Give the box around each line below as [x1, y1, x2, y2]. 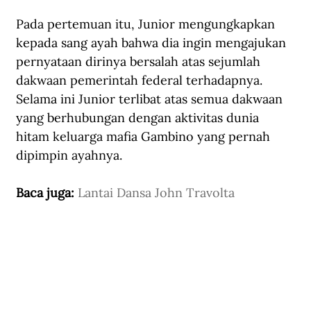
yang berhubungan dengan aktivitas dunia [16, 110, 262, 126]
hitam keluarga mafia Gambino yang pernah [16, 128, 274, 145]
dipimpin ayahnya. [16, 147, 122, 164]
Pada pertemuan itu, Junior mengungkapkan [16, 16, 278, 33]
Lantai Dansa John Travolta [78, 185, 235, 201]
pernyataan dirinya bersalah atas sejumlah [16, 53, 264, 70]
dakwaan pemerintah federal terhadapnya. [16, 72, 266, 89]
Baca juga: [16, 185, 78, 201]
